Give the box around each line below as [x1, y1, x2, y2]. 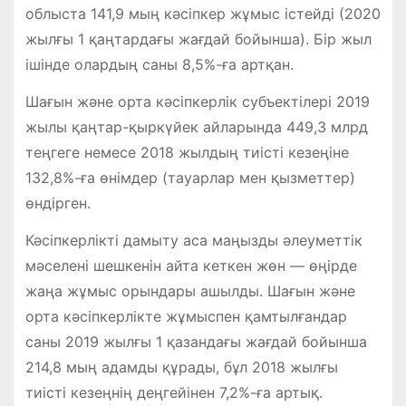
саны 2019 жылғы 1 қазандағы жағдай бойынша [24, 332, 367, 351]
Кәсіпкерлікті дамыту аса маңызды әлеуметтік [24, 230, 362, 249]
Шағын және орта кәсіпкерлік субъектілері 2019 [24, 92, 370, 111]
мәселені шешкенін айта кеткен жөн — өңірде [24, 256, 357, 275]
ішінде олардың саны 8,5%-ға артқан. [24, 55, 294, 74]
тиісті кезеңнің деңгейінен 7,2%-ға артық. [24, 382, 323, 401]
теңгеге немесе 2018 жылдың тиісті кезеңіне [24, 143, 349, 162]
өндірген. [24, 194, 91, 213]
